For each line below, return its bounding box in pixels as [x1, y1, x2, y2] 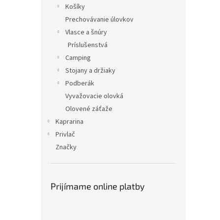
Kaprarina [55, 117, 83, 127]
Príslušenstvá [68, 40, 108, 50]
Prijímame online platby [51, 181, 145, 192]
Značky [55, 142, 77, 152]
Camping [65, 53, 91, 63]
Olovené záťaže [65, 104, 112, 114]
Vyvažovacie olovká [65, 91, 123, 101]
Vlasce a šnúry [65, 27, 107, 37]
